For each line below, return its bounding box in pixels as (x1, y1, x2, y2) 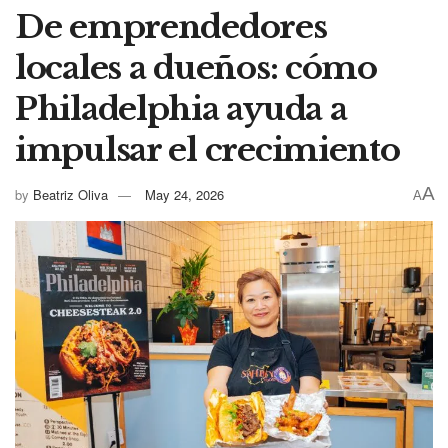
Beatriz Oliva (33, 185, 108, 205)
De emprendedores (15, 7, 327, 48)
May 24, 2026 (145, 185, 224, 205)
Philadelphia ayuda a (15, 89, 347, 130)
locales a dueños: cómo (15, 48, 377, 89)
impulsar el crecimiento (15, 130, 400, 171)
